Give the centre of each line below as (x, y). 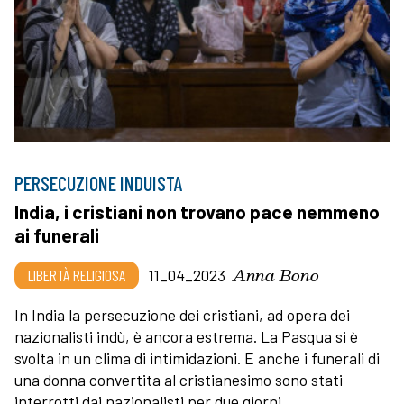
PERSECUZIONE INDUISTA (99, 183)
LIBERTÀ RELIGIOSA (77, 275)
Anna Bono (276, 274)
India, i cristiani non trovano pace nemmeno (197, 211)
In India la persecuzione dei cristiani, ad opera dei (182, 314)
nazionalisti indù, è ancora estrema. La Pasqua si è (186, 336)
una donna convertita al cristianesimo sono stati (179, 379)
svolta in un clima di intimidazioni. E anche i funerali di (197, 358)
